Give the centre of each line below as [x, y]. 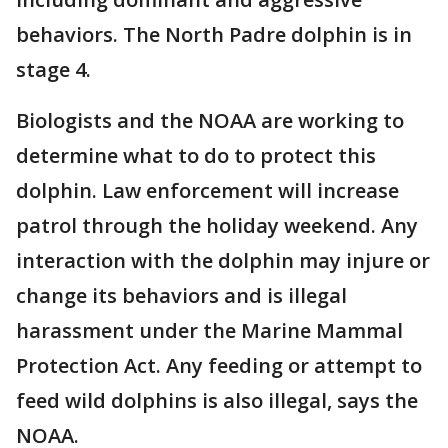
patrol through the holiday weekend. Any [217, 225]
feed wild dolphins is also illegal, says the [217, 400]
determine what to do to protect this [196, 155]
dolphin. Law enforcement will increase [207, 190]
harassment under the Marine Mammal [209, 330]
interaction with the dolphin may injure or [223, 260]
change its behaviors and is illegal [181, 295]
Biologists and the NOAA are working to [210, 120]
